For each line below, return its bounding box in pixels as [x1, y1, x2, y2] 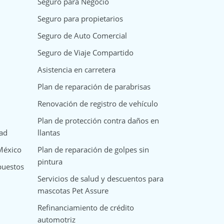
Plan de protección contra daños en [37, 115, 159, 126]
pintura [37, 156, 62, 167]
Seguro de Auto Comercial [37, 30, 127, 41]
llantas [37, 127, 60, 138]
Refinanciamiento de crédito [37, 202, 134, 213]
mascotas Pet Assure [37, 185, 108, 196]
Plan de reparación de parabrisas [37, 81, 150, 92]
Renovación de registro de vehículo [37, 98, 158, 109]
